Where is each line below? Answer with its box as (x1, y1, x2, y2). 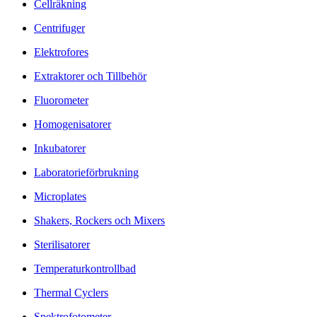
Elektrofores (34, 45, 88, 58)
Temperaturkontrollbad (34, 262, 136, 275)
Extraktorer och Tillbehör (34, 69, 146, 82)
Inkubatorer (34, 142, 86, 154)
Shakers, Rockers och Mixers (34, 214, 165, 226)
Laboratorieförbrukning (34, 166, 139, 178)
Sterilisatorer (34, 238, 90, 250)
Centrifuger (34, 21, 85, 34)
